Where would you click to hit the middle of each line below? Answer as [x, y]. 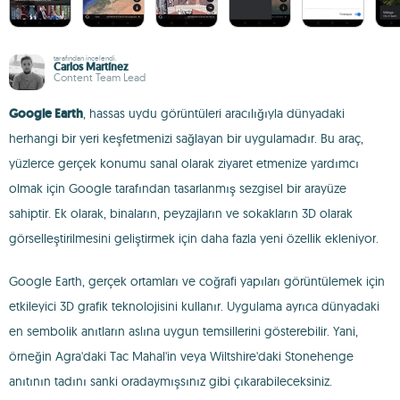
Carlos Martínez [91, 67]
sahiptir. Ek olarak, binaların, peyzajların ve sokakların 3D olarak [181, 213]
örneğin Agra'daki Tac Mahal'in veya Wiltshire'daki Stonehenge [181, 356]
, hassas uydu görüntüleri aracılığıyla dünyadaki [214, 113]
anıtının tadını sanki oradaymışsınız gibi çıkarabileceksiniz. [171, 381]
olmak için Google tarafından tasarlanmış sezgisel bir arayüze [178, 188]
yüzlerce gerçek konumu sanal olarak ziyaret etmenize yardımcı [184, 163]
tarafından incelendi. [85, 58]
